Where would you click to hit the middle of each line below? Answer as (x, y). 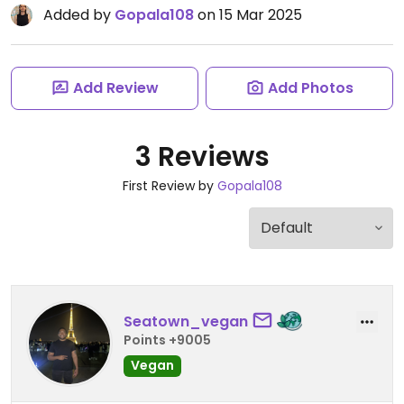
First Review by (170, 186)
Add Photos (310, 88)
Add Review (115, 88)
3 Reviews (202, 157)
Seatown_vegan (186, 321)
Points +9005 (167, 340)
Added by (79, 15)
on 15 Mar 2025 (248, 15)
